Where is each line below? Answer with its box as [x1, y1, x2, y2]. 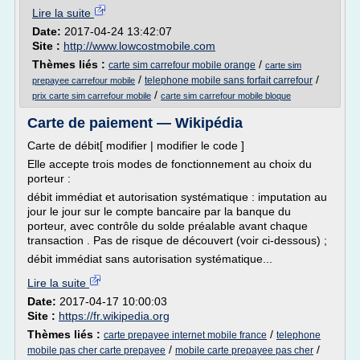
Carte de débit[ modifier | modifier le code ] [27, 139, 244, 152]
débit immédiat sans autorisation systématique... [27, 252, 272, 265]
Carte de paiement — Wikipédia [27, 115, 243, 131]
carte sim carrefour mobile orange [108, 59, 256, 71]
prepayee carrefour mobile [32, 76, 135, 85]
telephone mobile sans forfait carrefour [145, 75, 313, 86]
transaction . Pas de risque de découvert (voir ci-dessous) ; [27, 234, 327, 247]
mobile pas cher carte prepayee [27, 345, 166, 356]
